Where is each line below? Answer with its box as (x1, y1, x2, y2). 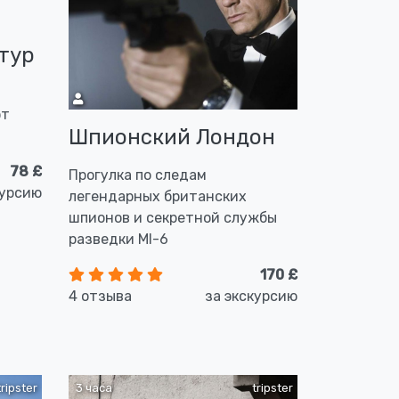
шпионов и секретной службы (69, 209, 277, 226)
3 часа (73, 381, 112, 395)
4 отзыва (69, 288, 132, 305)
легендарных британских (69, 188, 247, 205)
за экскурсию (205, 288, 297, 305)
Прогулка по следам (69, 167, 207, 183)
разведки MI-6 (69, 231, 168, 248)
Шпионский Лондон (69, 125, 275, 150)
